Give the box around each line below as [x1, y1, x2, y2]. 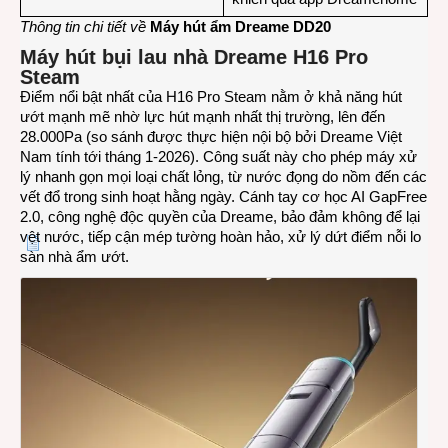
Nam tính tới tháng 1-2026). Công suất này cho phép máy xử [20, 148, 417, 166]
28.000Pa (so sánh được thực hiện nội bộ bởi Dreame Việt [20, 128, 402, 146]
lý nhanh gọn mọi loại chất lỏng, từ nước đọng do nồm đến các [20, 168, 427, 186]
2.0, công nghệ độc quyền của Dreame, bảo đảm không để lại [20, 208, 420, 226]
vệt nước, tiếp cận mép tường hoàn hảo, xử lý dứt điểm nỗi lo [20, 228, 421, 246]
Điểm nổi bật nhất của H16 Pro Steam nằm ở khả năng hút [20, 88, 402, 106]
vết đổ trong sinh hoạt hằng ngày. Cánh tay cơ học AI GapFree [20, 188, 427, 206]
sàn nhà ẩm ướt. [20, 248, 129, 266]
